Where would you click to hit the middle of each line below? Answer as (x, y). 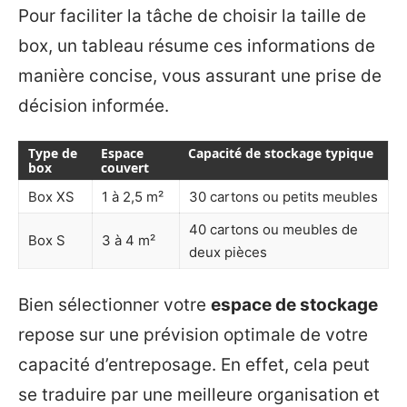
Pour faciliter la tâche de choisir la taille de (192, 15)
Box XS (51, 197)
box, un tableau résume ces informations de (197, 45)
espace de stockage (294, 304)
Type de (53, 154)
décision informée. (94, 105)
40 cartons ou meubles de (273, 230)
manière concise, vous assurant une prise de (200, 75)
